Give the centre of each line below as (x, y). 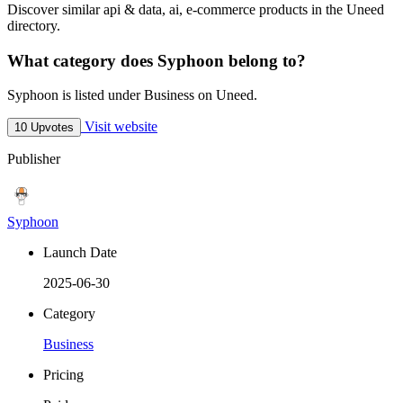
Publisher (34, 159)
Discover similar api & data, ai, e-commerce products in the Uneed (196, 9)
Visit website (119, 127)
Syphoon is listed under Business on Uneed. (132, 95)
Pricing (63, 375)
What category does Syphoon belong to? (157, 60)
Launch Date (80, 253)
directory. (34, 26)
